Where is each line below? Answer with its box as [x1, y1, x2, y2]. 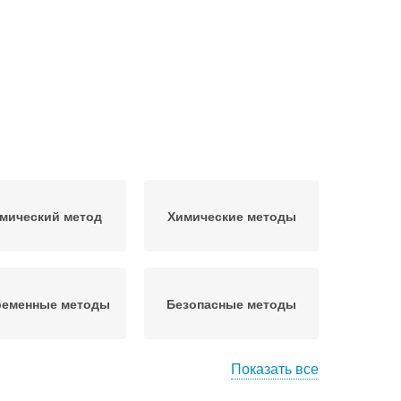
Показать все [231, 358, 319, 379]
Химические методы [166, 207, 296, 225]
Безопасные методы [166, 294, 296, 312]
